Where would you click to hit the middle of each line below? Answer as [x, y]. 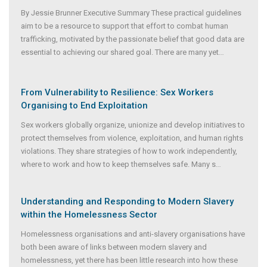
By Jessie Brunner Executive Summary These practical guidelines [131, 13]
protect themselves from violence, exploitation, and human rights [132, 138]
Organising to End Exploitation [84, 106]
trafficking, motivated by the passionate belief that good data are [133, 39]
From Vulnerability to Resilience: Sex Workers [117, 93]
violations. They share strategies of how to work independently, [129, 151]
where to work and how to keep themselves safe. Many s [118, 164]
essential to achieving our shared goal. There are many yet [120, 52]
